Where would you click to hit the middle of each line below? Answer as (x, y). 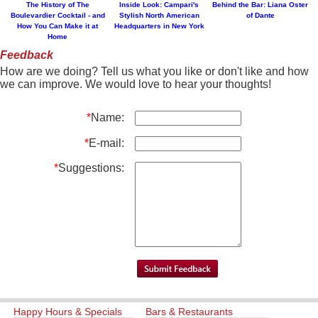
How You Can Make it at (58, 26)
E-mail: (106, 143)
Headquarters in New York (159, 26)
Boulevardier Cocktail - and (57, 16)
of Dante (260, 16)
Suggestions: (91, 168)
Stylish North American (159, 16)
